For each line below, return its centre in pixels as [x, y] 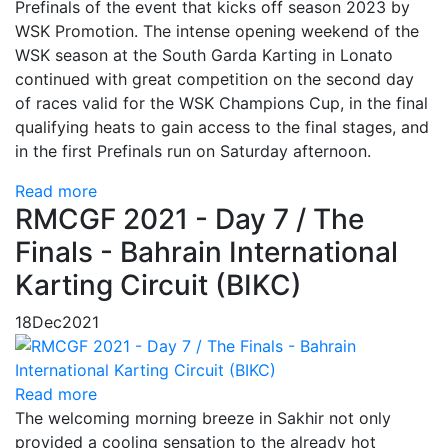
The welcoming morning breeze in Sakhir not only [203, 417]
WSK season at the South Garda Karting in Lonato [204, 54]
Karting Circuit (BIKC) [158, 284]
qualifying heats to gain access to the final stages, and [222, 126]
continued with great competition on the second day [214, 78]
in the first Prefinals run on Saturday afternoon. [193, 150]
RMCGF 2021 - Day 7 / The [189, 218]
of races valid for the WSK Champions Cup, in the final [221, 102]
